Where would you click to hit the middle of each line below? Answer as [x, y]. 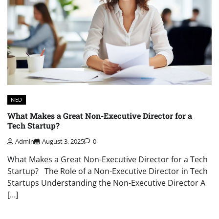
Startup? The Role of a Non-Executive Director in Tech [108, 171]
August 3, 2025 [63, 142]
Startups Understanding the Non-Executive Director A [106, 183]
